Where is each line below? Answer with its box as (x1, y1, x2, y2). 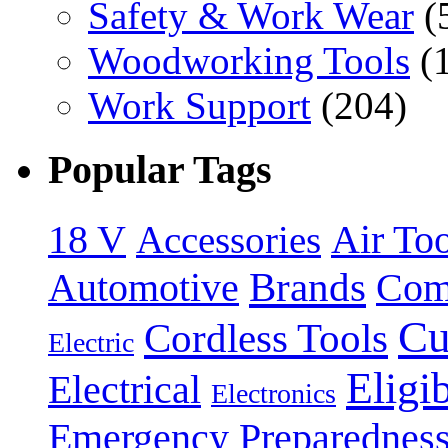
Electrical (48, 367, 201, 412)
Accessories (136, 217, 321, 262)
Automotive (48, 265, 239, 310)
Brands (249, 264, 366, 310)
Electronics (211, 377, 336, 409)
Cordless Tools (144, 314, 388, 361)
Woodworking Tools (88, 38, 410, 82)
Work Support (88, 83, 311, 127)
